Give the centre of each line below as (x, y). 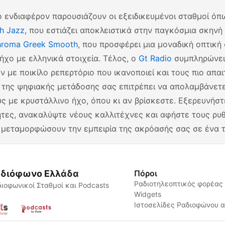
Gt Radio (155, 58)
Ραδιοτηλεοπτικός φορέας (179, 184)
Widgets (148, 194)
